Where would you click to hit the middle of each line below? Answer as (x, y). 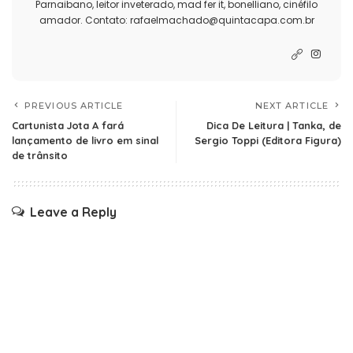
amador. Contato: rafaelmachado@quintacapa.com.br (176, 20)
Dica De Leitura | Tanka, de (274, 125)
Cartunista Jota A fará (68, 125)
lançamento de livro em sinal (85, 140)
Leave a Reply (73, 212)
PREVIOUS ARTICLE (74, 105)
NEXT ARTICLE (292, 105)
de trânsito (40, 155)
